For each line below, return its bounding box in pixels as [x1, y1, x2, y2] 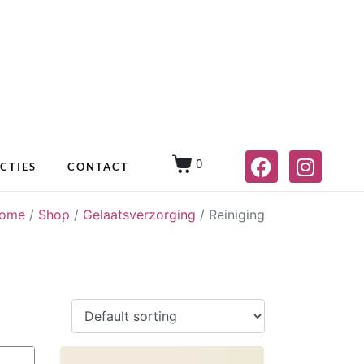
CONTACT [67, 159, 129, 173]
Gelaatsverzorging [83, 206, 196, 223]
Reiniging [209, 206, 265, 223]
